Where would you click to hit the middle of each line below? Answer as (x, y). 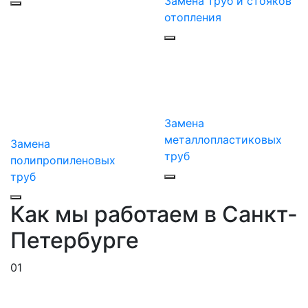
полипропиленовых (63, 160)
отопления (193, 18)
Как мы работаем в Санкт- (154, 214)
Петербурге (75, 240)
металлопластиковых (223, 139)
